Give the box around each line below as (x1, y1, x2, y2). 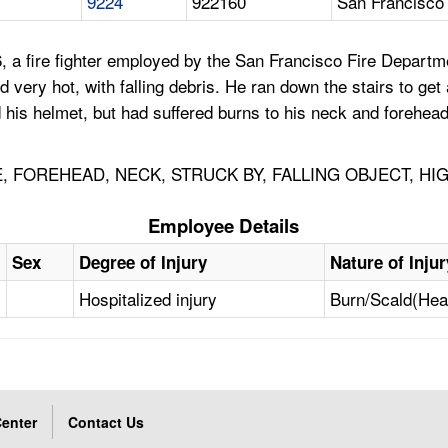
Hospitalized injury (79, 286, 218, 312)
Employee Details (148, 212, 300, 240)
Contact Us (68, 412, 145, 433)
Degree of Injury (79, 250, 208, 275)
